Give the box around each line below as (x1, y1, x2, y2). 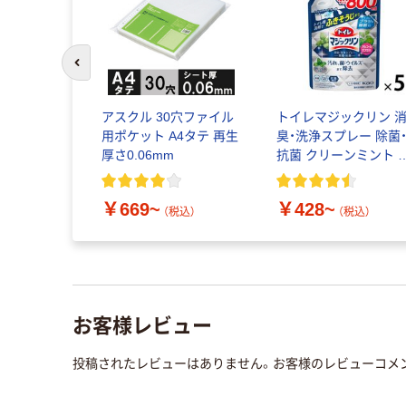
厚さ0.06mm (101, 148, 174, 163)
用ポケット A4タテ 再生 (101, 129, 238, 144)
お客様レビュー (72, 309, 212, 339)
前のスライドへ (75, 64, 158, 79)
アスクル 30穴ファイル (101, 110, 234, 125)
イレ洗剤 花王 (276, 167, 357, 182)
